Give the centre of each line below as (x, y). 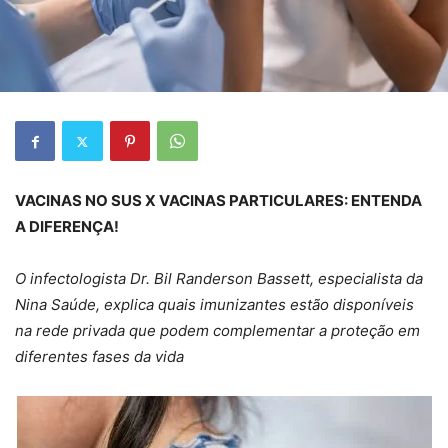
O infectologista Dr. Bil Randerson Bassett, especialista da (219, 279)
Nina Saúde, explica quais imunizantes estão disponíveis (214, 305)
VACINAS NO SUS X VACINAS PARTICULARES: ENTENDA (218, 201)
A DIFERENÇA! (67, 227)
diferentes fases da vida (99, 357)
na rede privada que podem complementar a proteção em (217, 331)
